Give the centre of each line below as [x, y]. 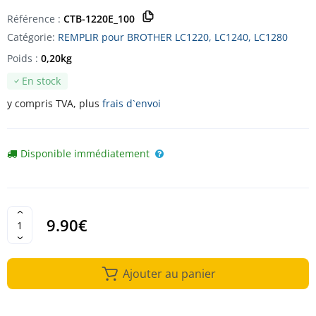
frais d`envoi [132, 104]
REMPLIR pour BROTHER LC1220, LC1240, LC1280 [173, 37]
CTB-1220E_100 [99, 18]
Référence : [35, 18]
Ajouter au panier [169, 274]
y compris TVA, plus [55, 104]
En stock [41, 81]
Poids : [24, 59]
